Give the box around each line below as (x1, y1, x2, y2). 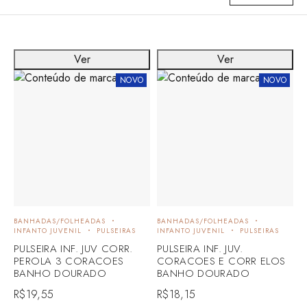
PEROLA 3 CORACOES (14, 253, 124, 269)
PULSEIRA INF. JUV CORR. (14, 241, 133, 256)
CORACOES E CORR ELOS (157, 253, 286, 269)
